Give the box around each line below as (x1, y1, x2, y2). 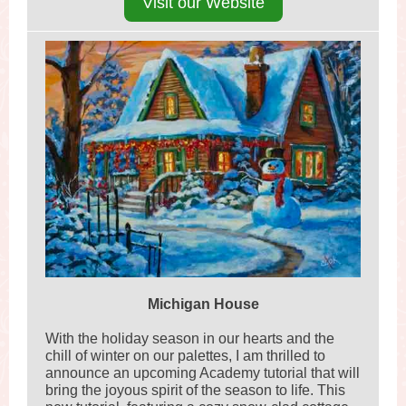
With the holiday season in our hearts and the (45, 331, 334, 346)
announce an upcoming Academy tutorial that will (45, 365, 360, 381)
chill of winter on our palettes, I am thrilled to (45, 348, 325, 363)
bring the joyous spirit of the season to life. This (45, 382, 345, 398)
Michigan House (147, 296, 259, 312)
